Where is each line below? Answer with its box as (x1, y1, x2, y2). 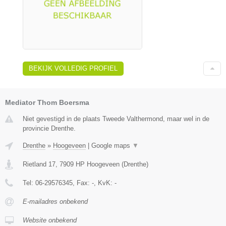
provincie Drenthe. (23, 124, 76, 132)
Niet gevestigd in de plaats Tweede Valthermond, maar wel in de (23, 115, 209, 123)
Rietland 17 (23, 160, 55, 168)
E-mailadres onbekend (23, 197, 88, 205)
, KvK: (94, 179, 115, 187)
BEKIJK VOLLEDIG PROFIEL (29, 64, 118, 72)
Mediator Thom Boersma (5, 98, 89, 106)
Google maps (91, 141, 132, 149)
